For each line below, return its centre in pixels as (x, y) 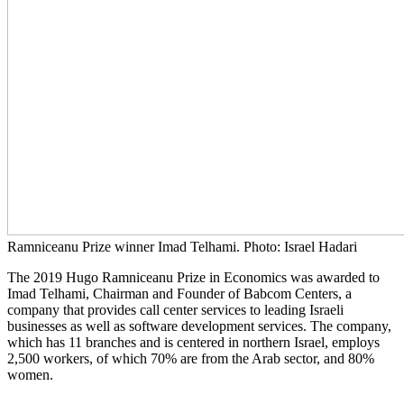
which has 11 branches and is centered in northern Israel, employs (193, 342)
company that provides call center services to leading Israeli (175, 309)
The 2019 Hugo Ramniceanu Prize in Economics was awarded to (193, 277)
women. (30, 374)
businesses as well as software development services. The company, (199, 326)
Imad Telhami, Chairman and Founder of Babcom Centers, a (179, 293)
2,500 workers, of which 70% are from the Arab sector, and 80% (191, 358)
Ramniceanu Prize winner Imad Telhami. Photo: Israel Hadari (182, 246)
